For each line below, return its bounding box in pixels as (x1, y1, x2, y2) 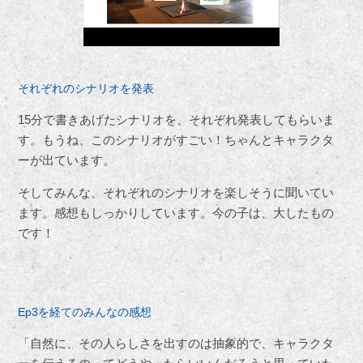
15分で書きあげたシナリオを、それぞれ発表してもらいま (18, 113, 335, 127)
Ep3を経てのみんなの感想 (18, 305, 152, 319)
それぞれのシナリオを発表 (18, 82, 155, 96)
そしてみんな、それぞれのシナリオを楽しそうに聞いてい (18, 186, 335, 200)
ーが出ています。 (18, 153, 116, 168)
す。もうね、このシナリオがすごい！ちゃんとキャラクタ (18, 133, 335, 147)
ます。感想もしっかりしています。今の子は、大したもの (18, 206, 335, 220)
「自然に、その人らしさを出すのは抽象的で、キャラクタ (18, 336, 335, 351)
